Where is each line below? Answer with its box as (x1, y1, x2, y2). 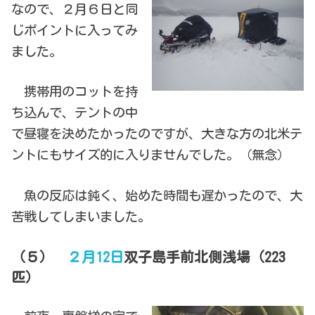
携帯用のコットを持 (11, 85, 139, 98)
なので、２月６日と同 (11, 2, 139, 15)
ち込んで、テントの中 (11, 106, 139, 120)
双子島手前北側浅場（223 (124, 250, 286, 264)
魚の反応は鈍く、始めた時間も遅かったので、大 (11, 188, 303, 202)
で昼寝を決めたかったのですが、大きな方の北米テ (11, 127, 303, 141)
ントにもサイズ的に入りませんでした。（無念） (11, 148, 290, 162)
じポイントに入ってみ (11, 23, 139, 37)
